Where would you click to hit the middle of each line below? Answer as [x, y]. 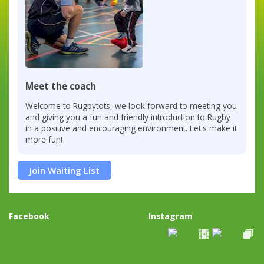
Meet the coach [61, 86]
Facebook [29, 216]
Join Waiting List [65, 170]
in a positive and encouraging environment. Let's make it [131, 128]
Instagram [171, 216]
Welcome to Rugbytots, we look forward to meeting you [131, 106]
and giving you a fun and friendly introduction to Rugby [128, 117]
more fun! [44, 140]
